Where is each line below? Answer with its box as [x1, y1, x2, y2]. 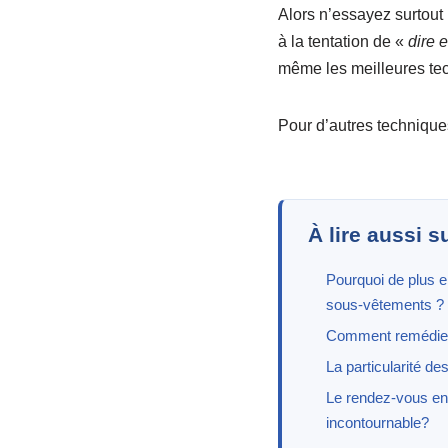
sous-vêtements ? [325, 295, 444, 313]
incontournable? [325, 413, 429, 431]
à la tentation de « [277, 32, 408, 50]
